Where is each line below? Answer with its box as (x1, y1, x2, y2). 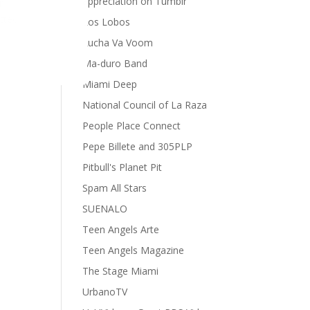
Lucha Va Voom (82, 36, 154, 49)
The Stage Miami (82, 264, 159, 277)
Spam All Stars (82, 181, 147, 194)
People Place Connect (82, 119, 181, 132)
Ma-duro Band (82, 57, 148, 70)
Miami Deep (82, 77, 138, 91)
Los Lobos (82, 15, 131, 28)
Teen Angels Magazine (82, 244, 185, 257)
